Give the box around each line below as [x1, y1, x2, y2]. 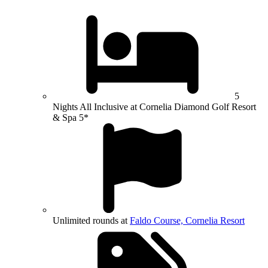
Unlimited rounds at [53, 215, 130, 226]
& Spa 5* [53, 112, 89, 123]
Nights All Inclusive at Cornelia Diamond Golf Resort [53, 101, 256, 112]
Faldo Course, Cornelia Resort [130, 215, 245, 226]
